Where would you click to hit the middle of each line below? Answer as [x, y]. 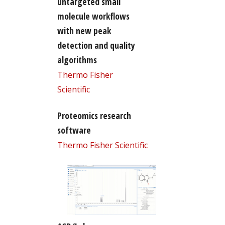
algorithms [77, 60]
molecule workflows [93, 16]
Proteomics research [94, 115]
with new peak [84, 30]
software [74, 130]
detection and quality [96, 45]
